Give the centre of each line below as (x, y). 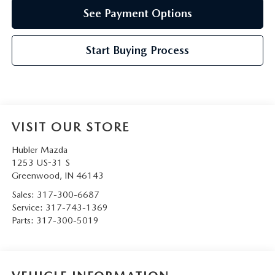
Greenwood (35, 175)
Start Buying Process (137, 50)
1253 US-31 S (41, 162)
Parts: (24, 220)
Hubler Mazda (39, 149)
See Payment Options (137, 13)
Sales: (24, 194)
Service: (28, 207)
